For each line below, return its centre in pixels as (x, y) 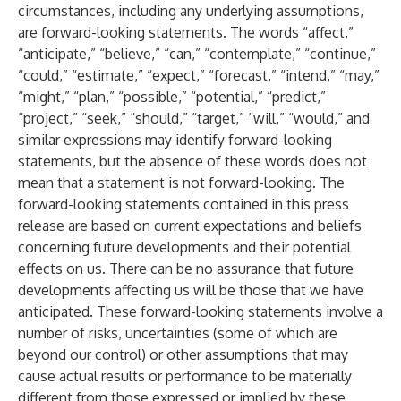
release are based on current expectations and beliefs (190, 226)
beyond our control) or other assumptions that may (183, 354)
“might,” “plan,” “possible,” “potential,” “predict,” (172, 97)
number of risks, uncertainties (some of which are (178, 333)
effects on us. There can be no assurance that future (186, 269)
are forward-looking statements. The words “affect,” (186, 32)
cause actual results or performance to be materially (185, 376)
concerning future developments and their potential (184, 247)
